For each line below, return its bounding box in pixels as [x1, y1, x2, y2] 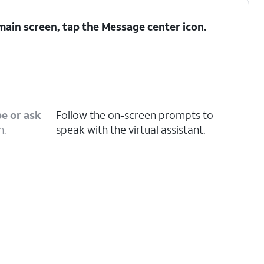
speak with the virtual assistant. [56, 123, 205, 137]
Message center [101, 19, 181, 34]
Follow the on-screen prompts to [56, 108, 213, 122]
